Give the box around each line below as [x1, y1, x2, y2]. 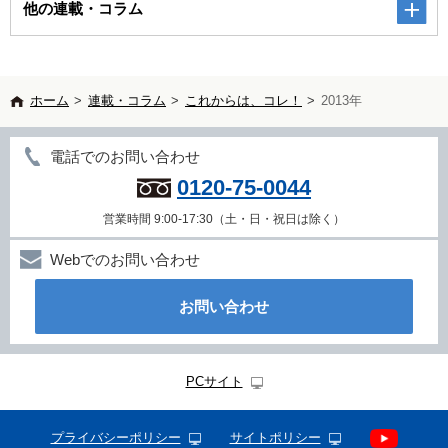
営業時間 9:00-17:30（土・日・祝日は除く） [103, 212, 345, 227]
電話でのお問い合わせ [50, 148, 200, 166]
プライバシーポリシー [50, 431, 181, 446]
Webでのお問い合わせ [50, 251, 200, 269]
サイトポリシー [229, 431, 321, 446]
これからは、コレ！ [185, 94, 302, 109]
